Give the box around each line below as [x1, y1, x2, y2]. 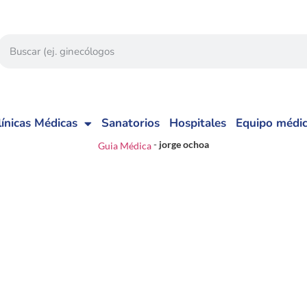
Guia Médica [98, 139, 151, 151]
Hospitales [169, 115, 226, 131]
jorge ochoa [159, 138, 209, 150]
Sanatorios [101, 115, 160, 131]
